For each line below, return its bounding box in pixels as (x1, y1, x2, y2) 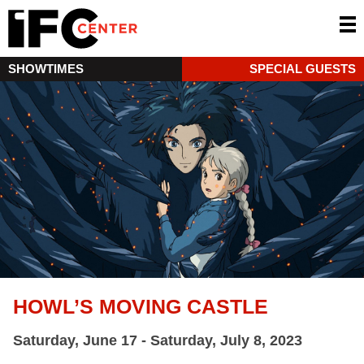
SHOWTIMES (8, 62, 84, 76)
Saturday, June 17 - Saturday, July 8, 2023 (13, 332, 302, 349)
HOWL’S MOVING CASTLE (13, 295, 268, 318)
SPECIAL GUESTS (249, 62, 356, 76)
